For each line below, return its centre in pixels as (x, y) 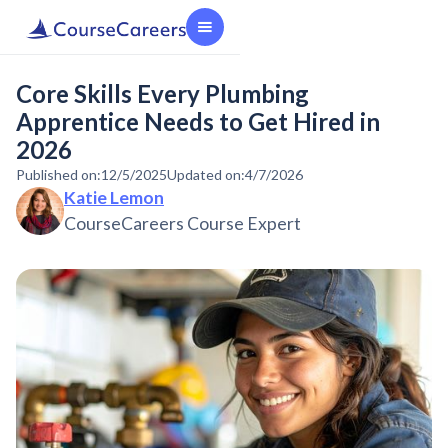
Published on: (58, 174)
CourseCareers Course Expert (182, 223)
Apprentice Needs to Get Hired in (198, 121)
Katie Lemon (114, 197)
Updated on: (206, 174)
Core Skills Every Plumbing (162, 93)
